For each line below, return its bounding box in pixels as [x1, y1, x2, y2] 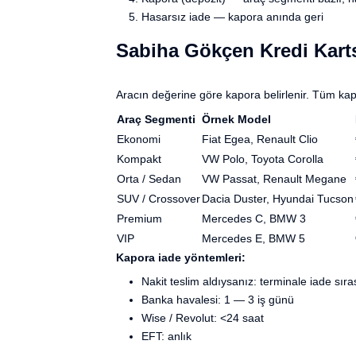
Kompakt [117, 153, 161, 166]
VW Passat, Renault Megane [202, 172, 346, 186]
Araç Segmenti [117, 113, 195, 126]
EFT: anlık [141, 330, 192, 343]
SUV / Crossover [117, 192, 200, 206]
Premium [117, 212, 162, 226]
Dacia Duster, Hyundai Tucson [202, 192, 354, 206]
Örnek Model [202, 113, 271, 126]
